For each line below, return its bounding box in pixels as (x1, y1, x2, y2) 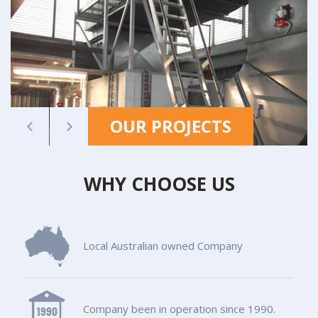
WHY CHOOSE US (83, 171, 235, 197)
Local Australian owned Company (83, 238, 243, 253)
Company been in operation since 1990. (83, 302, 275, 317)
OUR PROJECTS (110, 114, 231, 138)
